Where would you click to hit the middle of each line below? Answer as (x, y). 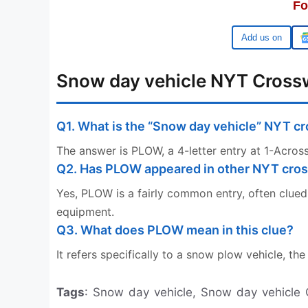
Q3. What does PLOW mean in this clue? (175, 230)
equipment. (85, 212)
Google (267, 37)
